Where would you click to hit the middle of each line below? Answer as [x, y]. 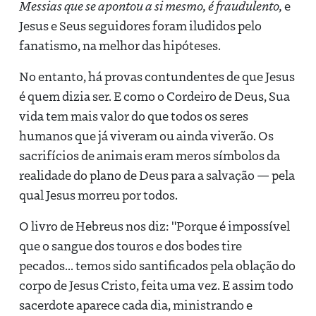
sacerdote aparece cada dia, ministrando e [136, 304]
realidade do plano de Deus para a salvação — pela [157, 175]
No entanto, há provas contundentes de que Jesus [157, 76]
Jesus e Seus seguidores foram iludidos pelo [140, 25]
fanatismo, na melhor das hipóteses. [120, 45]
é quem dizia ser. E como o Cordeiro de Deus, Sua [154, 96]
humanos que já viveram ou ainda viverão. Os [146, 135]
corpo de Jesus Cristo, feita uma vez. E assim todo [156, 285]
